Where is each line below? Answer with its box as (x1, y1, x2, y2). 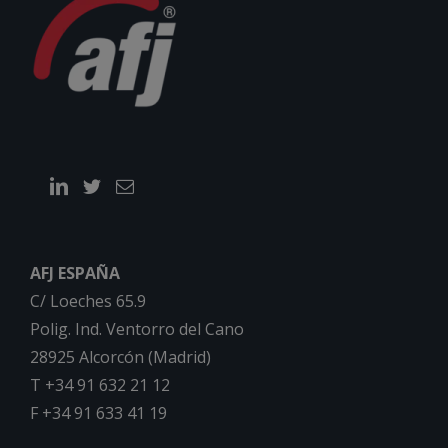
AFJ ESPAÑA (30, 262, 120, 285)
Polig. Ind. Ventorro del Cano (30, 318, 244, 341)
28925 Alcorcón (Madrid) (30, 346, 211, 369)
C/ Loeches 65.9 (30, 290, 146, 313)
